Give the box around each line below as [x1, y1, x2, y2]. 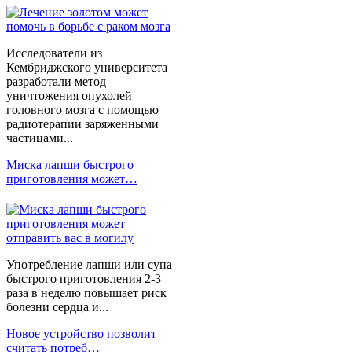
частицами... [6, 130, 73, 145]
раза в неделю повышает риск [6, 285, 167, 299]
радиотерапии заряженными [6, 116, 159, 130]
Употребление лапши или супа [6, 257, 172, 271]
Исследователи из [6, 46, 102, 60]
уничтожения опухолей [6, 88, 132, 102]
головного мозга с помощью [6, 102, 159, 116]
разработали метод [6, 74, 106, 88]
